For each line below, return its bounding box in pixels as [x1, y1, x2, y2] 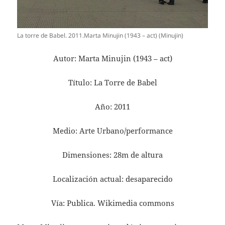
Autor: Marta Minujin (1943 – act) [53, 53, 172, 64]
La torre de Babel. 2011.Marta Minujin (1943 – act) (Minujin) [17, 31, 184, 40]
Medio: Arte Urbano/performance [52, 126, 173, 136]
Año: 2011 [95, 101, 130, 112]
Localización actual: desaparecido [52, 174, 173, 184]
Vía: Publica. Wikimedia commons [51, 198, 174, 208]
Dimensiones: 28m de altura [62, 150, 163, 160]
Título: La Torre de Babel [68, 77, 157, 88]
